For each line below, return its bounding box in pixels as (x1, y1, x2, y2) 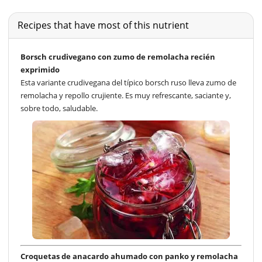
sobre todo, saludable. (20, 102, 98, 113)
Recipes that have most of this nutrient (18, 18, 189, 32)
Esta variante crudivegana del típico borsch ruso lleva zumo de (20, 77, 236, 88)
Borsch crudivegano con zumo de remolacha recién (20, 51, 215, 62)
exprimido (20, 64, 60, 75)
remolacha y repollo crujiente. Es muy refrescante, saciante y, (20, 89, 231, 101)
